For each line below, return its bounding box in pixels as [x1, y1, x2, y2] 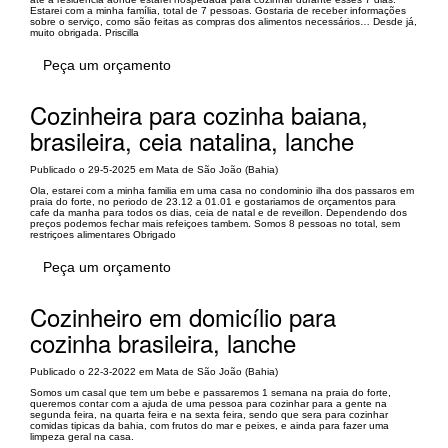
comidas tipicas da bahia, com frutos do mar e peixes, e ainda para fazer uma [30, 420, 389, 431]
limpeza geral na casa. [30, 431, 134, 442]
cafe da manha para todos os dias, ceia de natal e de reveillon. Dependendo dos [30, 207, 407, 218]
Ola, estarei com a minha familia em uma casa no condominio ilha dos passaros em [30, 185, 414, 196]
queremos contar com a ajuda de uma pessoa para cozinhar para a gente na [30, 398, 387, 409]
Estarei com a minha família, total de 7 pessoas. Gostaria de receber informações [30, 5, 406, 16]
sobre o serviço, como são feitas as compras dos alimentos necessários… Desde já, [30, 16, 417, 27]
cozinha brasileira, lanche [30, 325, 296, 360]
